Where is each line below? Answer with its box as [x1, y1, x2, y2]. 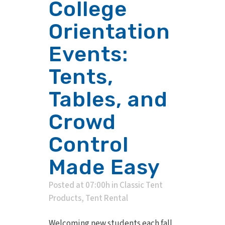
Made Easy [49, 155, 160, 180]
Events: [49, 42, 128, 67]
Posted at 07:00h [49, 179, 110, 192]
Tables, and [49, 87, 168, 113]
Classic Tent [120, 179, 163, 192]
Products [49, 192, 81, 205]
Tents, [49, 64, 114, 90]
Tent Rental [85, 192, 128, 205]
